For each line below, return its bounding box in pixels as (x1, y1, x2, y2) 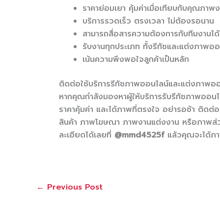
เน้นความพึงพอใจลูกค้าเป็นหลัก (82, 53, 189, 65)
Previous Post (44, 181, 103, 193)
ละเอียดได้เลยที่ (59, 129, 114, 141)
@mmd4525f (114, 129, 165, 141)
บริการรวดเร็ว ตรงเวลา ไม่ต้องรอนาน (82, 15, 214, 27)
